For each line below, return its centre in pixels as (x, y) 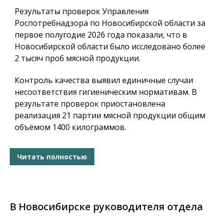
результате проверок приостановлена (90, 104)
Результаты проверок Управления (82, 11)
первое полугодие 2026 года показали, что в (101, 35)
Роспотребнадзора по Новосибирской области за (110, 23)
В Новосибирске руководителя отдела (106, 207)
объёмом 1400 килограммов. (70, 127)
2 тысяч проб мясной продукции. (77, 58)
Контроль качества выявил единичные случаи (104, 80)
